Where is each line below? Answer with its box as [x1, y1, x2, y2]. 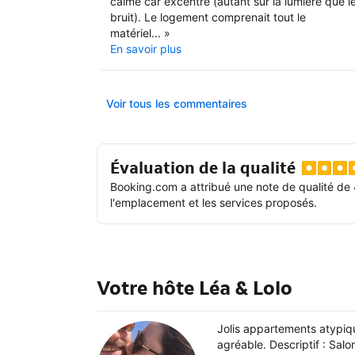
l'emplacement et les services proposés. [110, 195, 317, 209]
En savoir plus [110, 41, 181, 55]
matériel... [110, 25, 161, 40]
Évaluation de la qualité [110, 157, 296, 178]
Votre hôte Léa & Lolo [97, 276, 292, 301]
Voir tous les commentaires [106, 96, 247, 110]
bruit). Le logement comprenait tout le [110, 10, 306, 24]
